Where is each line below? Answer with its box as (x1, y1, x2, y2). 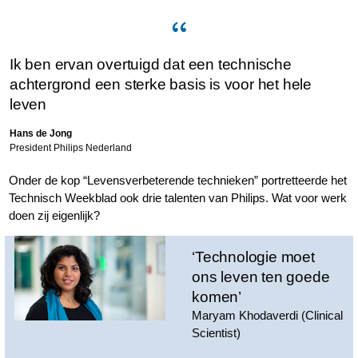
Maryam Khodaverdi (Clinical (192, 308, 344, 322)
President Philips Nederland (10, 142, 132, 153)
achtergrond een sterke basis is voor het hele (10, 76, 312, 93)
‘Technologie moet (192, 249, 315, 265)
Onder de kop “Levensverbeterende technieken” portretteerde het (9, 173, 348, 187)
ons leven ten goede (192, 268, 330, 285)
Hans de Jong (10, 128, 72, 139)
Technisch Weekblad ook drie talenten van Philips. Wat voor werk (9, 191, 348, 205)
